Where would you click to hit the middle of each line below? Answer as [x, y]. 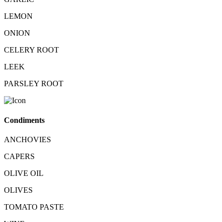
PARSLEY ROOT [34, 84]
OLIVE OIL [24, 173]
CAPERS [19, 156]
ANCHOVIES [28, 139]
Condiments [24, 120]
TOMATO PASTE [34, 207]
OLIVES [18, 190]
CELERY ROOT [31, 50]
